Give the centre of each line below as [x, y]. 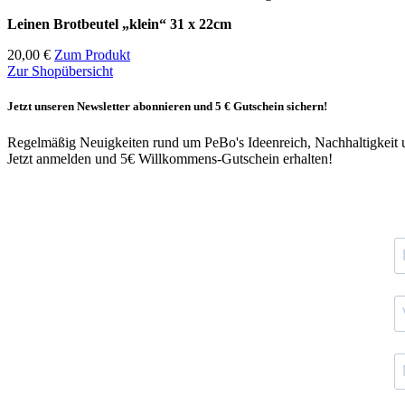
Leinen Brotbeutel [65, 24]
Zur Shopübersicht [60, 71]
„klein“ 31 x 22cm [177, 24]
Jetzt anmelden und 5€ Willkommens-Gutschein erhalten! [170, 158]
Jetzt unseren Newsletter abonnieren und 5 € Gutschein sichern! [167, 107]
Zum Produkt [92, 55]
